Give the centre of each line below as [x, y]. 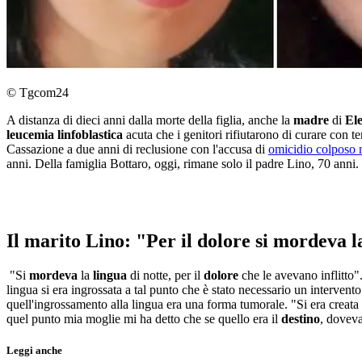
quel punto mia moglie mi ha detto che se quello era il [144, 318]
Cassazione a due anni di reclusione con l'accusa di [137, 149]
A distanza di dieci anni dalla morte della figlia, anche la [150, 120]
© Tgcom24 [38, 93]
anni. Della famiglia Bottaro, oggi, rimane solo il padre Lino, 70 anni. [183, 164]
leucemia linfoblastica [66, 135]
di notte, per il [167, 275]
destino [301, 318]
